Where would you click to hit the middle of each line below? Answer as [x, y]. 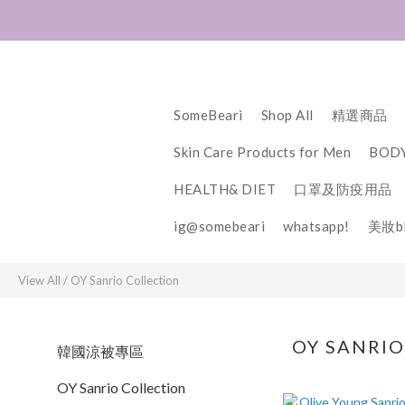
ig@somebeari [219, 226]
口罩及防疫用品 [343, 189]
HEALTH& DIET [225, 189]
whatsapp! [316, 226]
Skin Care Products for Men [262, 152]
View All [39, 280]
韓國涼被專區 [100, 351]
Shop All [287, 115]
